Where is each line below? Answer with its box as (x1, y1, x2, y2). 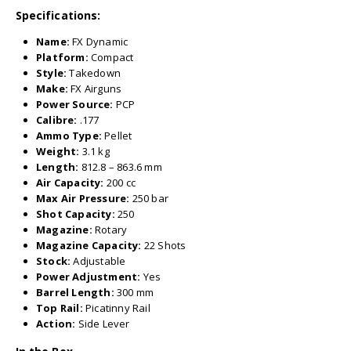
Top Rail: (36, 301, 83, 316)
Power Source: (36, 97, 114, 112)
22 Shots (141, 238, 186, 253)
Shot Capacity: (36, 207, 115, 222)
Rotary (92, 223, 128, 237)
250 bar (129, 191, 169, 206)
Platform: (36, 50, 89, 65)
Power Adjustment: (36, 270, 141, 284)
